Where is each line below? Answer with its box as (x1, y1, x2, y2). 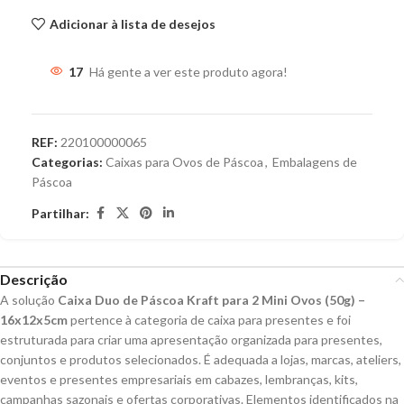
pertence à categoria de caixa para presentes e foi (68, 312, 351, 328)
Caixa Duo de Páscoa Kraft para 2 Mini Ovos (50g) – (58, 292, 365, 308)
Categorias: (32, 154, 103, 170)
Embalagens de (272, 154, 357, 170)
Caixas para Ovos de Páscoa (106, 154, 263, 170)
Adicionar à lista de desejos (49, 15, 216, 32)
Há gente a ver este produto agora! (89, 64, 288, 80)
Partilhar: (32, 205, 89, 221)
